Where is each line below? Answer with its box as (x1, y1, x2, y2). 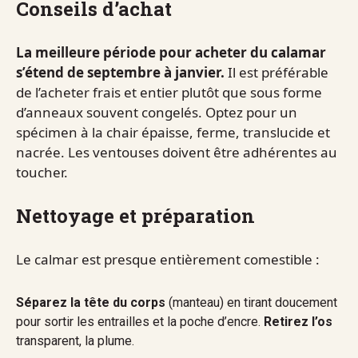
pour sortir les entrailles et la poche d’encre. (16, 314, 264, 330)
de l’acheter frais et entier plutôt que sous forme (16, 83, 322, 102)
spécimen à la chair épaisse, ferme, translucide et (16, 123, 330, 142)
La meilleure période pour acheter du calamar (16, 43, 326, 62)
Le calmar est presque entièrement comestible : (16, 250, 320, 269)
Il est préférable (225, 63, 328, 82)
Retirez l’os (264, 314, 332, 330)
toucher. (16, 163, 68, 182)
